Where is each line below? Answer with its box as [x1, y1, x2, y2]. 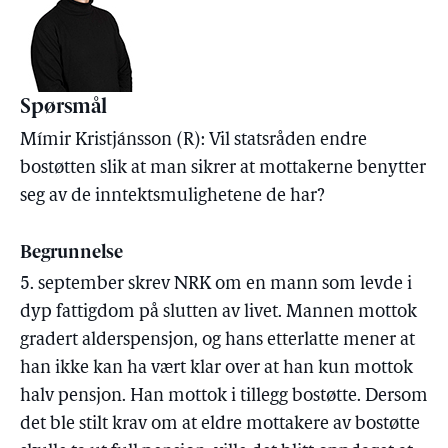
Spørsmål [20, 98, 107, 118]
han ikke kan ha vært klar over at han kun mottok [20, 359, 413, 378]
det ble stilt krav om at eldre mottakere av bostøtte [20, 415, 420, 434]
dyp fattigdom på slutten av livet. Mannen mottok [20, 303, 417, 322]
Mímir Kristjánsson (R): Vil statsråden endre [20, 131, 367, 150]
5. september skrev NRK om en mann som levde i [20, 275, 412, 294]
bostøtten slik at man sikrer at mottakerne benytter [20, 159, 426, 178]
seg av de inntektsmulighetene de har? [20, 187, 325, 206]
